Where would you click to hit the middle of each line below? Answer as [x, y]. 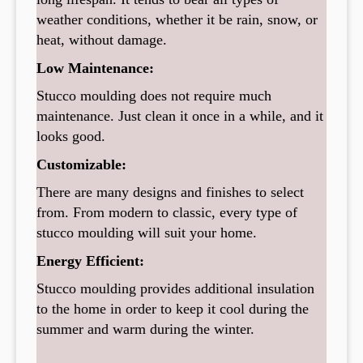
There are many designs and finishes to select [170, 192]
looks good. [71, 136]
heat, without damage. [102, 39]
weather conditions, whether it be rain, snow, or [177, 19]
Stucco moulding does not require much [154, 95]
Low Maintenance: [95, 68]
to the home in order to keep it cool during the [173, 308]
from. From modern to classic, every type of [167, 212]
